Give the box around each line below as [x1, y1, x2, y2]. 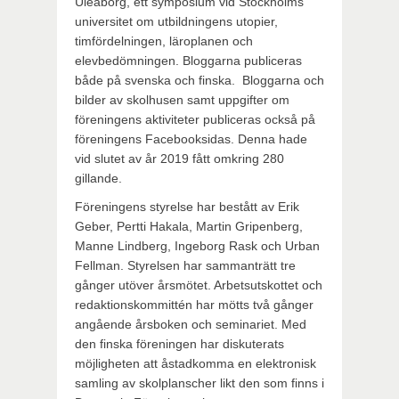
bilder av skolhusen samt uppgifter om [75, 93, 289, 107]
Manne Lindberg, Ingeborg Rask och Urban [75, 239, 320, 253]
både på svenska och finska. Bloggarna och [75, 73, 324, 87]
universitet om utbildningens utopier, [75, 14, 278, 28]
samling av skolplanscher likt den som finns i [75, 376, 324, 390]
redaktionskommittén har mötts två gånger [75, 297, 313, 312]
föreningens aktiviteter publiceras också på [75, 112, 315, 126]
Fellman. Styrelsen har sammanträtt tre [75, 258, 296, 273]
